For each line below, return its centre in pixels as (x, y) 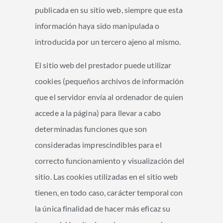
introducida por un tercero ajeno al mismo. (108, 42)
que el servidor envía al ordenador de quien (109, 97)
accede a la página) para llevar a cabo (98, 112)
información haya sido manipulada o (97, 26)
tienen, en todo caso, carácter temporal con (109, 192)
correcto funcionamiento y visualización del (110, 160)
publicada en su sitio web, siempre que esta (109, 10)
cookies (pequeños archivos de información (110, 81)
